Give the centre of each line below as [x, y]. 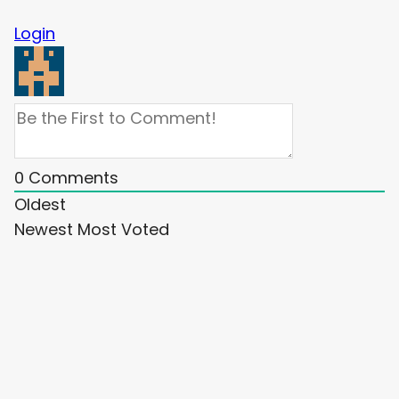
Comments [71, 178]
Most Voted [123, 230]
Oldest [40, 205]
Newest [44, 230]
